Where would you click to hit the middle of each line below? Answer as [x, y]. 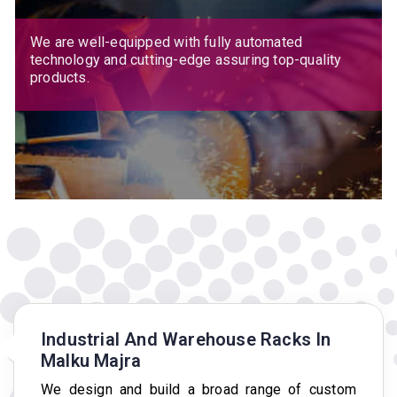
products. [60, 77]
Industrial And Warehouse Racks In [186, 339]
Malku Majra [91, 360]
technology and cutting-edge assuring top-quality [186, 59]
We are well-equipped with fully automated [167, 42]
